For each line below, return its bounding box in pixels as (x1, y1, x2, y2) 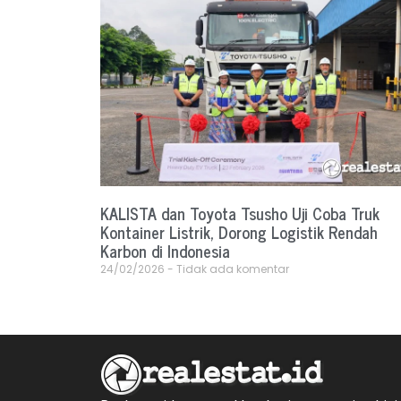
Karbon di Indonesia (100, 237, 230, 265)
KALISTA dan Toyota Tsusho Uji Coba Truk (100, 200, 380, 227)
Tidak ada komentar (174, 261, 289, 277)
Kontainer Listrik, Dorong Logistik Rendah (100, 218, 378, 246)
